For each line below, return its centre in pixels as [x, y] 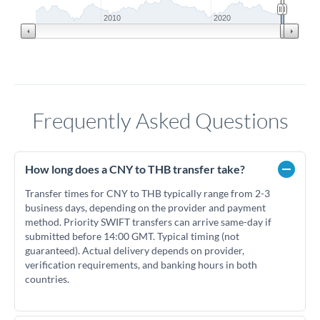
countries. [47, 279]
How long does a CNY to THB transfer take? [135, 169]
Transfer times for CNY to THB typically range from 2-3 [147, 193]
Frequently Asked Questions [160, 120]
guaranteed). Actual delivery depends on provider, [135, 250]
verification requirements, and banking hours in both [141, 265]
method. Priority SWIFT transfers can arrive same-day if [148, 222]
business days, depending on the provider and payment [145, 207]
